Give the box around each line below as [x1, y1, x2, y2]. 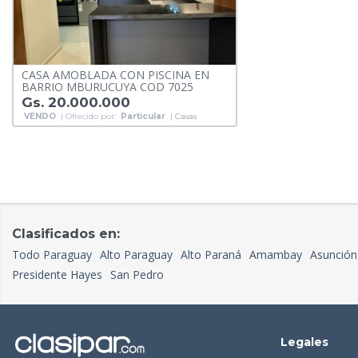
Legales [280, 335, 328, 350]
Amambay [249, 247, 302, 263]
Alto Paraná [181, 247, 241, 263]
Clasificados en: [12, 226, 120, 242]
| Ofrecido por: [58, 111, 118, 122]
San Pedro [110, 267, 164, 283]
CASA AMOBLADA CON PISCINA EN [22, 67, 209, 83]
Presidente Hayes [12, 267, 102, 283]
